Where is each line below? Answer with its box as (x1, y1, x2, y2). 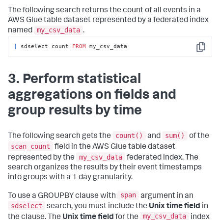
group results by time (8, 104, 142, 118)
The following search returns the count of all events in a (8, 6, 201, 15)
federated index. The (125, 154, 198, 162)
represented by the (8, 154, 76, 162)
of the (188, 133, 209, 141)
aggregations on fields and (8, 88, 176, 103)
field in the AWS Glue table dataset (53, 143, 175, 152)
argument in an (139, 192, 193, 200)
